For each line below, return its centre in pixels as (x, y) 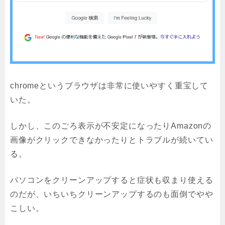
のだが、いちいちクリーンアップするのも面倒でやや (112, 194)
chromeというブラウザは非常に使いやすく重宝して (109, 86)
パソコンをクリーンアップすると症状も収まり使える (112, 180)
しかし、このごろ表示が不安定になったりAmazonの (111, 126)
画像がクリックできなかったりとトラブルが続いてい (112, 140)
